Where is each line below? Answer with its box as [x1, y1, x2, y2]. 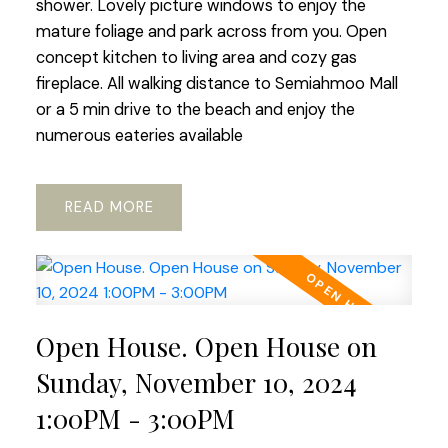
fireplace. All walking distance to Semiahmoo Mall [35, 72, 398, 94]
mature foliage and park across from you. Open [35, 20, 387, 42]
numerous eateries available [35, 124, 243, 146]
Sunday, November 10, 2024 [35, 365, 357, 401]
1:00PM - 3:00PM [35, 401, 235, 437]
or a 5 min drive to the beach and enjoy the [35, 98, 355, 120]
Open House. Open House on [35, 329, 377, 365]
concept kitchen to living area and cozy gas [35, 46, 357, 68]
